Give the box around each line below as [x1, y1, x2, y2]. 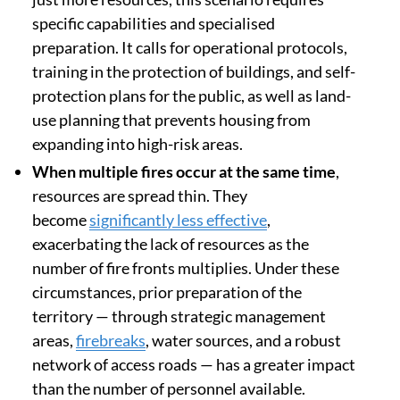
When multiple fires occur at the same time [32, 162, 336, 182]
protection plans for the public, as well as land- [32, 86, 351, 106]
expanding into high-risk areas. [32, 134, 243, 154]
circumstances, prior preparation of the [32, 282, 302, 303]
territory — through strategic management [32, 306, 326, 327]
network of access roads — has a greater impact [32, 354, 355, 375]
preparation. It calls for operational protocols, [32, 37, 347, 58]
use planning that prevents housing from [32, 110, 311, 130]
